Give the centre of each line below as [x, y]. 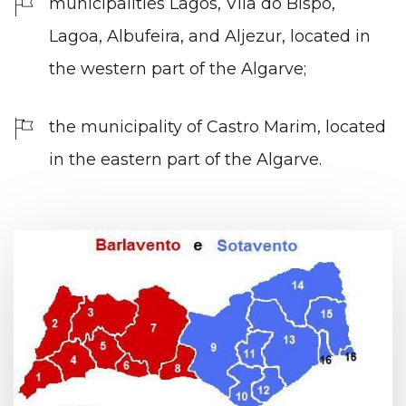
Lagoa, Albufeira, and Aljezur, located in [210, 37]
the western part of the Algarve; [178, 69]
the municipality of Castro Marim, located [217, 127]
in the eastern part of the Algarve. [185, 160]
